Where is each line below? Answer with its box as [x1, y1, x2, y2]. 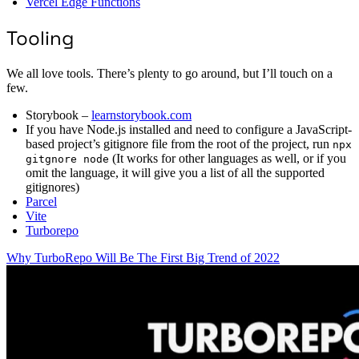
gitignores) [26, 180, 79, 194]
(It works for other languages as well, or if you [109, 151, 346, 165]
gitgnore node [26, 153, 109, 165]
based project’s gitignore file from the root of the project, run [26, 137, 333, 151]
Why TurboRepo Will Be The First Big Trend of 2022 [6, 251, 280, 264]
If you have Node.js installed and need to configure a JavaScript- [26, 123, 352, 136]
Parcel [26, 195, 57, 208]
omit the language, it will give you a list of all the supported [26, 166, 325, 179]
